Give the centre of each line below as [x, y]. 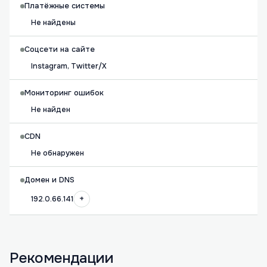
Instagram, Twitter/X [69, 66]
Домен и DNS [49, 180]
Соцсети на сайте [60, 49]
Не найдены [53, 23]
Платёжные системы [65, 6]
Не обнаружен [58, 153]
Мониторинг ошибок [64, 93]
